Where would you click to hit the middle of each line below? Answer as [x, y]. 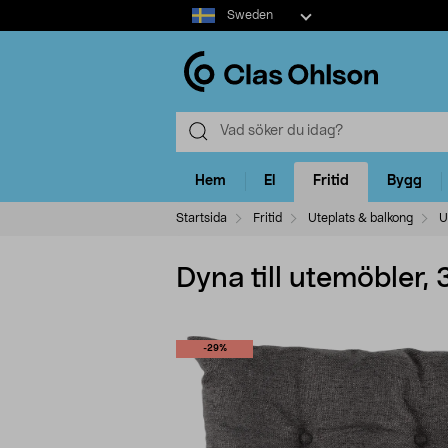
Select [195, 9]
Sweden [249, 15]
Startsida [201, 217]
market [198, 29]
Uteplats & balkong [360, 217]
